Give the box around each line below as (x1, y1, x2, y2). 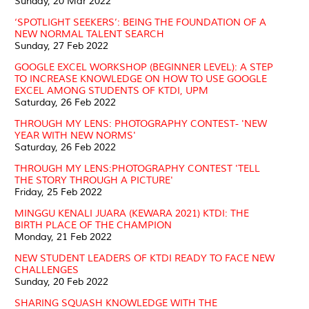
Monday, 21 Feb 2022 (14, 230, 112, 243)
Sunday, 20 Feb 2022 (14, 275, 108, 288)
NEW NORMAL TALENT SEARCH (14, 28, 164, 40)
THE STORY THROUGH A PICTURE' (14, 174, 173, 186)
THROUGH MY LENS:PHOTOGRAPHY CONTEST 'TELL (14, 162, 260, 175)
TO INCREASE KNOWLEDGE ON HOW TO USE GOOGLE (14, 72, 267, 85)
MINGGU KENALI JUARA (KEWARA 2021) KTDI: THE (14, 207, 249, 219)
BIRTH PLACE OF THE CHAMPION (14, 219, 172, 231)
